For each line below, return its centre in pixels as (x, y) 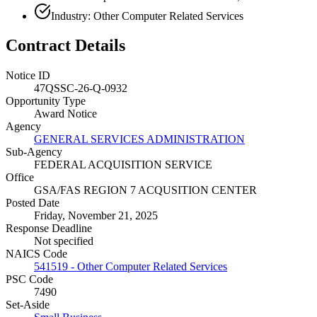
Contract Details (65, 46)
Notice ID (28, 76)
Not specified (64, 241)
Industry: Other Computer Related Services (147, 16)
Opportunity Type (46, 101)
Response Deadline (49, 229)
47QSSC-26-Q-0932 (81, 88)
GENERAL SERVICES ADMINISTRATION (139, 139)
